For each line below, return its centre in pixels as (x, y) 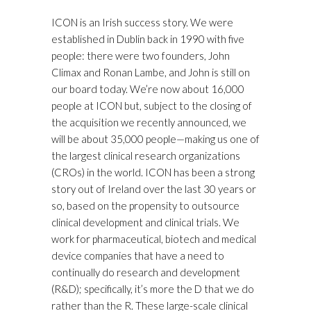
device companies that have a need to (138, 256)
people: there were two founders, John (141, 56)
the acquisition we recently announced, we (149, 123)
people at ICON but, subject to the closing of (152, 106)
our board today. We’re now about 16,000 (148, 89)
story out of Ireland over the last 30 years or (154, 189)
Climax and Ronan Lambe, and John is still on (151, 73)
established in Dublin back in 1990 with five (148, 39)
